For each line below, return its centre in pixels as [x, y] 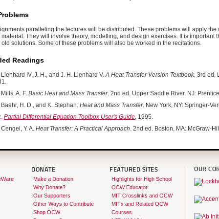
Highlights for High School [142, 179]
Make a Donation [53, 179]
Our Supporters [52, 196]
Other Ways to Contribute [63, 204]
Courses [121, 212]
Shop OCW [46, 212]
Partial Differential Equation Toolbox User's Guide [69, 117]
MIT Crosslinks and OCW [142, 196]
